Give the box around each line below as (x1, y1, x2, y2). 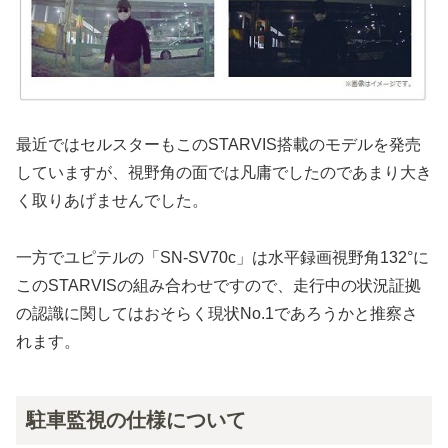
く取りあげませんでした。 (16, 191, 208, 209)
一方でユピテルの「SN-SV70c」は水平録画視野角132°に (16, 248, 429, 266)
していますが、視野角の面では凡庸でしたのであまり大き (16, 163, 432, 181)
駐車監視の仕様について (26, 408, 246, 431)
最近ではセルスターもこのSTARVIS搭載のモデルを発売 (16, 135, 421, 153)
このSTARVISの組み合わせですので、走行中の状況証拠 (16, 276, 421, 294)
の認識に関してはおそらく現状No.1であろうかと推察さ (16, 304, 418, 322)
